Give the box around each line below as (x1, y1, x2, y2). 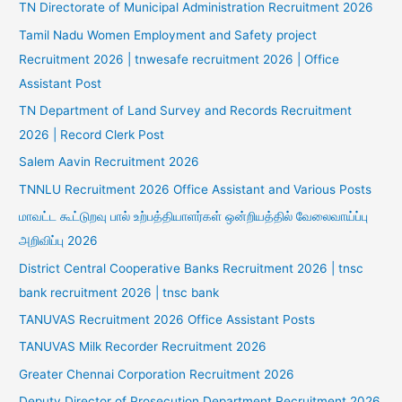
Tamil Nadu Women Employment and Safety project (19, 27, 318, 42)
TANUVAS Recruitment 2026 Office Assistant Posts (19, 311, 316, 327)
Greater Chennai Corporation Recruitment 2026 (19, 366, 295, 381)
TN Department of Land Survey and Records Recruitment (19, 102, 353, 118)
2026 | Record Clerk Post (19, 127, 165, 142)
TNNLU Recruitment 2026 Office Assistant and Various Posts (19, 181, 372, 197)
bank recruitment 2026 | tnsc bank (19, 284, 220, 300)
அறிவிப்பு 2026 (19, 233, 99, 249)
